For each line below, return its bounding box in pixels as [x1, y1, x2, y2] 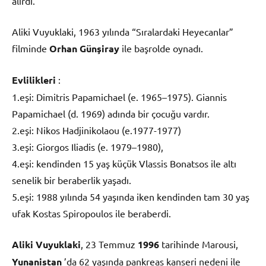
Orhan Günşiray [49, 42, 119, 55]
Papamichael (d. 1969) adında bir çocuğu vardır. [12, 107, 210, 119]
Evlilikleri [12, 73, 56, 86]
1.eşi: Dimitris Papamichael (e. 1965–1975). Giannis [12, 90, 227, 103]
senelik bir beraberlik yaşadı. [12, 173, 131, 186]
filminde [12, 42, 49, 54]
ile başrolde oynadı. [119, 42, 203, 54]
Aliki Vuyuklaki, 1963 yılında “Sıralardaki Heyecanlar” [12, 25, 233, 37]
